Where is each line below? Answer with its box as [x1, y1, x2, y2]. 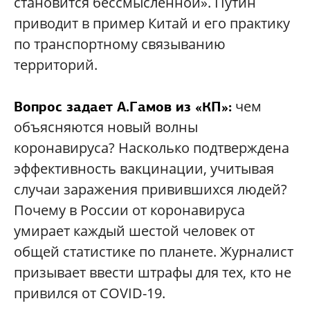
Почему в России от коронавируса [14, 201, 245, 219]
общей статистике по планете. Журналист [14, 242, 293, 261]
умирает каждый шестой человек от [14, 221, 255, 240]
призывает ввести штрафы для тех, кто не [14, 263, 291, 282]
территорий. [14, 55, 98, 74]
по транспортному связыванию [14, 35, 226, 53]
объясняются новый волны [14, 118, 198, 136]
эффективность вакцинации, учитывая [14, 159, 274, 178]
